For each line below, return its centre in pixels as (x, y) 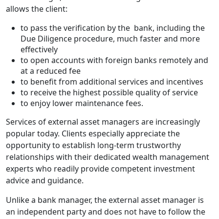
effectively (40, 49)
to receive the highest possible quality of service (109, 92)
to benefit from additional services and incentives (112, 82)
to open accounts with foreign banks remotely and (114, 60)
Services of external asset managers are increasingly (103, 122)
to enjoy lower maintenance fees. (82, 103)
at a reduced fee (51, 71)
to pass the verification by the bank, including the (113, 28)
